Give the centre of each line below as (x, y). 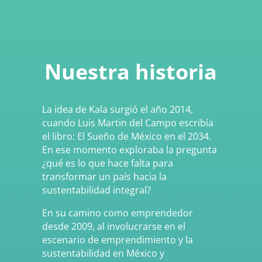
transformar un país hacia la (104, 176)
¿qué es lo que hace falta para (107, 163)
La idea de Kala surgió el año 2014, (117, 109)
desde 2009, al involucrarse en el (113, 226)
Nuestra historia (131, 71)
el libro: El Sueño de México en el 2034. (126, 136)
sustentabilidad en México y (103, 253)
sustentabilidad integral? (97, 190)
